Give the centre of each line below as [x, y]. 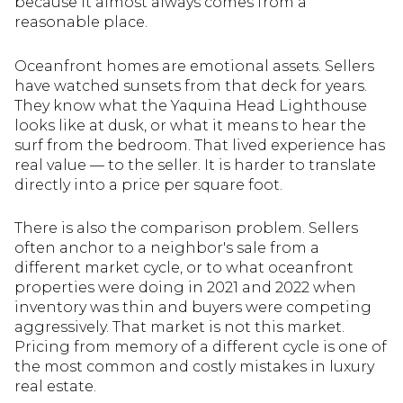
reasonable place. [81, 22]
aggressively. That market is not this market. [179, 327]
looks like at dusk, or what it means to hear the [190, 125]
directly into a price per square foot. [148, 184]
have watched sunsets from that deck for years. [191, 85]
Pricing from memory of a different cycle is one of [201, 347]
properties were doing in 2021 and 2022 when [185, 288]
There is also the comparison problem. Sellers [186, 228]
